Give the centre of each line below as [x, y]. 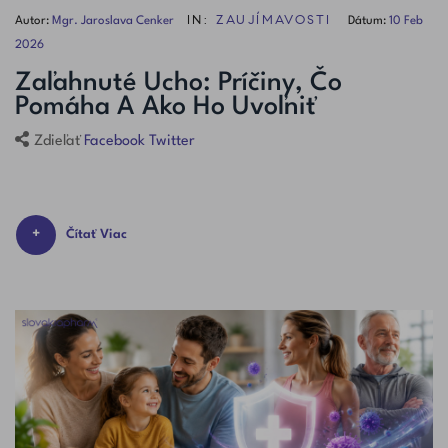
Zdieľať [57, 142]
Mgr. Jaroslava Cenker [113, 21]
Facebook [114, 142]
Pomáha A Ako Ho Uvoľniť [165, 107]
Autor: [32, 21]
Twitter [172, 142]
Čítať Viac [96, 235]
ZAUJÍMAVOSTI [273, 20]
